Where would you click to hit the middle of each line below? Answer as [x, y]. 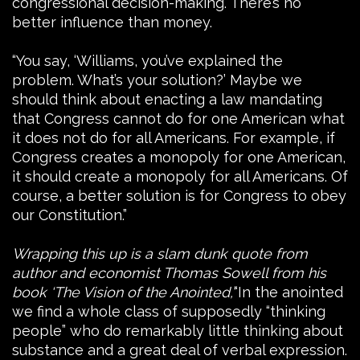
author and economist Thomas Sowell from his [169, 272]
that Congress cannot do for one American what [178, 118]
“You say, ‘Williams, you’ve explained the [147, 60]
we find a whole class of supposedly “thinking [169, 311]
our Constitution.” [70, 215]
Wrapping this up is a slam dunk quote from [160, 253]
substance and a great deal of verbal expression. [180, 350]
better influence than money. [112, 22]
